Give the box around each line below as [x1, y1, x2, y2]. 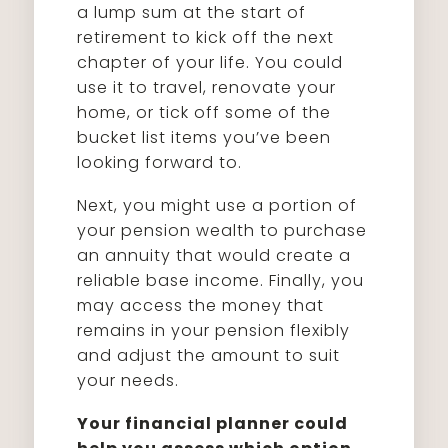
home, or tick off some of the [77, 101, 332, 124]
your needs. [77, 369, 180, 392]
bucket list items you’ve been [77, 126, 332, 149]
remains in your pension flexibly [77, 319, 351, 342]
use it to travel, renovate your [77, 76, 337, 99]
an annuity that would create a [77, 244, 352, 267]
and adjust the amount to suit [77, 344, 341, 367]
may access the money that [77, 294, 325, 317]
